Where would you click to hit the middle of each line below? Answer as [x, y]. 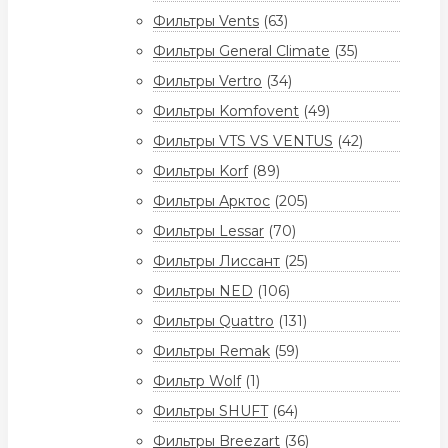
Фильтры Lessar [208, 231]
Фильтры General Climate [241, 51]
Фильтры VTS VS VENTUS [243, 141]
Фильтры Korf [200, 171]
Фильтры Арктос [211, 201]
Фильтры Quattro [213, 321]
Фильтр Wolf [197, 381]
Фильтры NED [203, 291]
